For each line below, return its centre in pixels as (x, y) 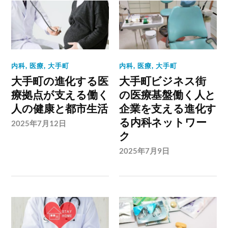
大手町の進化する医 (60, 81)
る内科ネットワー (163, 122)
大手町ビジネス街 (163, 81)
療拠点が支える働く (60, 95)
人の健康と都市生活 (60, 109)
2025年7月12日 (39, 123)
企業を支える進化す (168, 109)
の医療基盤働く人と (168, 95)
